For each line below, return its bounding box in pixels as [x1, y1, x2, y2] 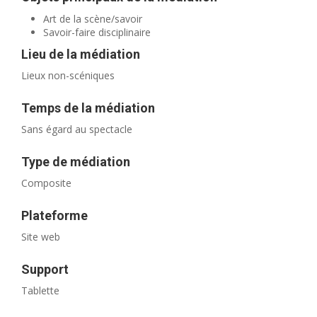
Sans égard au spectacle [21, 122, 133, 137]
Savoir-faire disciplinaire [43, 25, 151, 40]
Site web [21, 230, 61, 244]
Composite [21, 176, 72, 190]
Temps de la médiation [21, 100, 156, 116]
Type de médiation [21, 154, 131, 170]
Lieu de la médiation [21, 47, 141, 62]
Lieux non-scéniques [21, 69, 115, 83]
